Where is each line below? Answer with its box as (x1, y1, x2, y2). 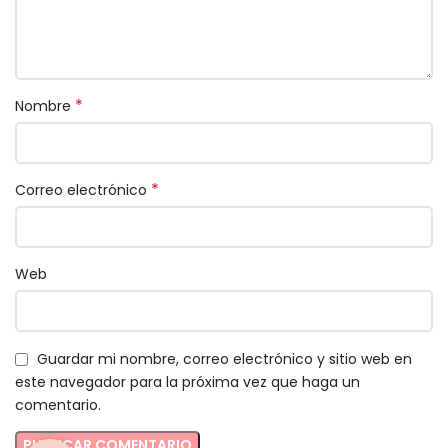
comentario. (15, 395, 101, 416)
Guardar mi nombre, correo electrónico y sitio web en (37, 349, 412, 370)
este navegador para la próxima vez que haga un (15, 372, 360, 393)
